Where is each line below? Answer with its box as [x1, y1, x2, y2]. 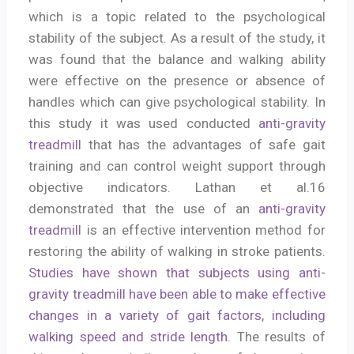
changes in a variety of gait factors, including [28, 307, 326, 323]
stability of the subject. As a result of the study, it [28, 29, 326, 46]
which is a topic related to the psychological [28, 8, 326, 24]
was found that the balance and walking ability [28, 51, 326, 67]
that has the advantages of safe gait [81, 136, 326, 153]
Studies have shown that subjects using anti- [28, 264, 326, 281]
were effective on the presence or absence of [28, 72, 326, 88]
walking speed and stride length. [28, 328, 232, 345]
